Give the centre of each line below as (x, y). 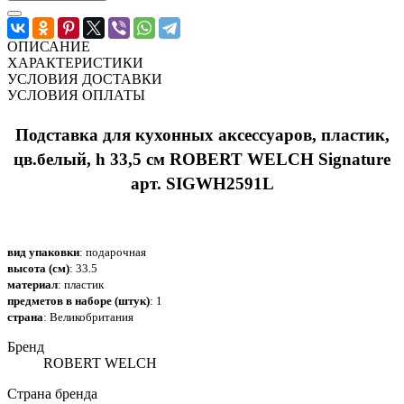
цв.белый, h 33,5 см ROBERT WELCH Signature (202, 159)
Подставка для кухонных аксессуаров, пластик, (202, 134)
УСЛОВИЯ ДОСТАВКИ (85, 78)
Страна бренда (52, 393)
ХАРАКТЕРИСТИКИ (75, 62)
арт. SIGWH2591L (202, 183)
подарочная (116, 252)
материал (32, 284)
